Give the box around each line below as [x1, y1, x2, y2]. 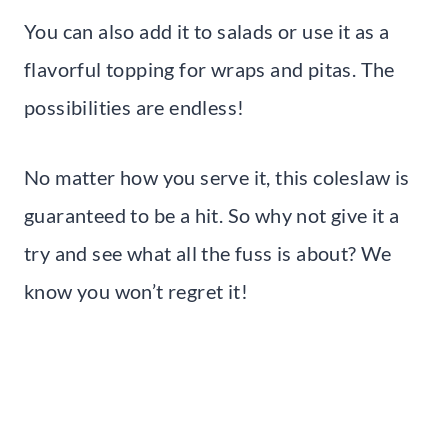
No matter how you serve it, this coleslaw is [24, 164, 410, 189]
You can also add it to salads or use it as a [24, 18, 390, 43]
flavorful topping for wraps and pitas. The [24, 56, 395, 81]
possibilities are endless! [24, 94, 245, 119]
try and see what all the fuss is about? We [24, 240, 392, 265]
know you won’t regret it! [24, 278, 248, 303]
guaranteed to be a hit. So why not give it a [24, 202, 400, 227]
